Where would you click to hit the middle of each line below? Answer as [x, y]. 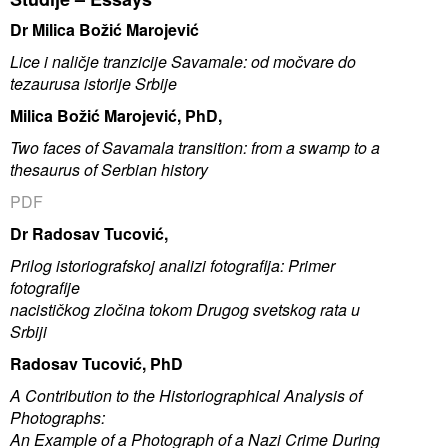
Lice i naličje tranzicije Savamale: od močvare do [183, 61]
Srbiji [28, 331]
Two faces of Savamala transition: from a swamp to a [195, 147]
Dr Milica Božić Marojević [104, 29]
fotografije [45, 287]
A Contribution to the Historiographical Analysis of [186, 395]
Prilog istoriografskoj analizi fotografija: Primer [172, 265]
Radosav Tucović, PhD [96, 363]
